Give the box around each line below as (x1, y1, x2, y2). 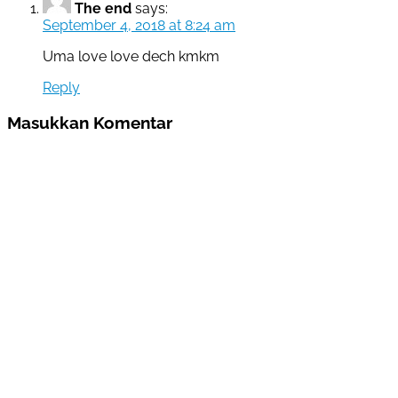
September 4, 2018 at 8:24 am (43, 17, 235, 35)
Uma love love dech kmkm (43, 48, 219, 66)
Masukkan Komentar (7, 113, 172, 133)
